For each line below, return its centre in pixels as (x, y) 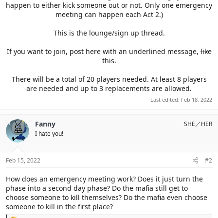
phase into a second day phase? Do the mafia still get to (97, 188)
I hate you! (49, 133)
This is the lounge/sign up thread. (109, 33)
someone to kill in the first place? (59, 206)
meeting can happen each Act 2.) (109, 14)
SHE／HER (198, 124)
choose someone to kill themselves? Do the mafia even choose (107, 197)
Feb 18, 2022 (197, 99)
